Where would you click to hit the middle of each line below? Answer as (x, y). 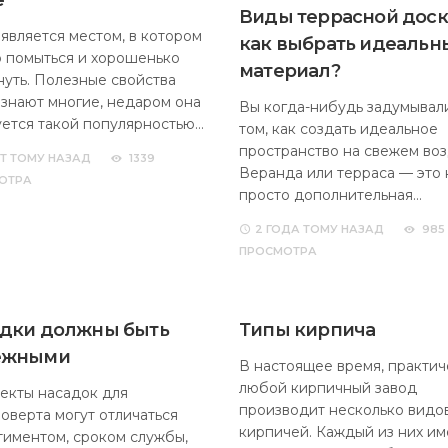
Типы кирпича (307, 330)
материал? (289, 71)
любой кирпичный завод (328, 388)
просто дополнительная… (330, 195)
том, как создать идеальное (338, 129)
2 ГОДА (277, 229)
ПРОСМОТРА (278, 251)
